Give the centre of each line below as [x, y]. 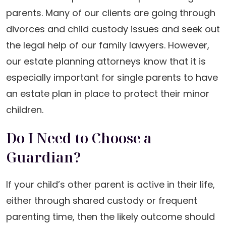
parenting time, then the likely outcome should [110, 217]
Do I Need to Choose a [79, 138]
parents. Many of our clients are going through [111, 13]
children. [25, 110]
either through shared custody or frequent [102, 201]
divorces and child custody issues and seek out [113, 29]
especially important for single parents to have [112, 77]
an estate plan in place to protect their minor [108, 94]
